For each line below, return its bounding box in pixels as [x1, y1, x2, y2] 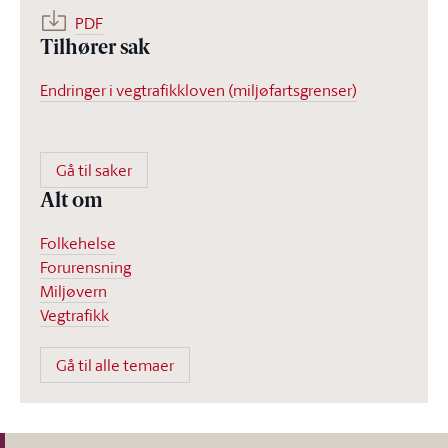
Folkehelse [40, 232, 116, 254]
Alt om [40, 192, 103, 212]
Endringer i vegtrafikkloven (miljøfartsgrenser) [40, 79, 357, 101]
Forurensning [40, 256, 131, 278]
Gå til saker [56, 159, 132, 181]
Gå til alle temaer [56, 354, 174, 376]
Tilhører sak [40, 39, 150, 59]
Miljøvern [40, 280, 107, 302]
